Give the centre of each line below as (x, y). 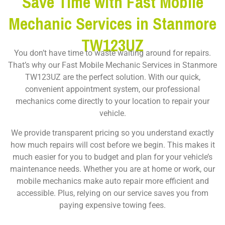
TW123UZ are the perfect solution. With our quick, (113, 77)
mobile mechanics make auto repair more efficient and (113, 181)
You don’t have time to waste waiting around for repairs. (113, 53)
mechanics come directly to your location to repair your (113, 101)
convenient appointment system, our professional (113, 89)
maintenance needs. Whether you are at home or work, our (113, 169)
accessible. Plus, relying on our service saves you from (113, 193)
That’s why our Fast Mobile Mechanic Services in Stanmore (113, 65)
